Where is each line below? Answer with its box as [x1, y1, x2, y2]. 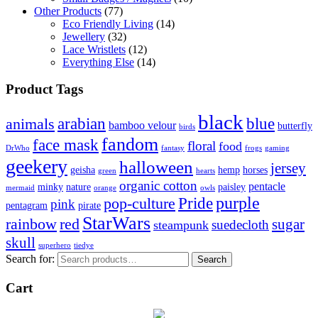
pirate [78, 199, 101, 211]
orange [94, 183, 116, 192]
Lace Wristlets [62, 43, 126, 55]
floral [187, 138, 216, 153]
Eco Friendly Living [62, 17, 153, 30]
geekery [6, 155, 67, 177]
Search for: [6, 252, 55, 265]
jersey [270, 159, 306, 176]
